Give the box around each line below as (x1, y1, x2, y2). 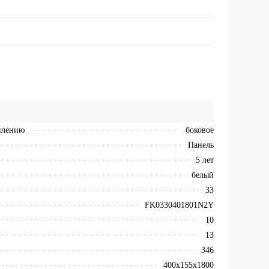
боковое (185, 125, 214, 134)
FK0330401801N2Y (144, 201, 214, 210)
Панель (187, 141, 214, 150)
